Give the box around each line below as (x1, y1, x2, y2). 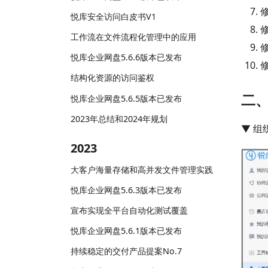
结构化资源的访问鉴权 (71, 72, 154, 84)
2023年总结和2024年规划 (71, 112, 167, 124)
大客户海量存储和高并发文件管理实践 (71, 163, 213, 175)
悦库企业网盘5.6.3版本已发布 (71, 184, 182, 196)
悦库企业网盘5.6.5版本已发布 (71, 92, 182, 104)
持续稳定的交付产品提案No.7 (71, 245, 182, 257)
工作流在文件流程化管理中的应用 (71, 31, 196, 42)
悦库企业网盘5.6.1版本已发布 (71, 225, 182, 237)
